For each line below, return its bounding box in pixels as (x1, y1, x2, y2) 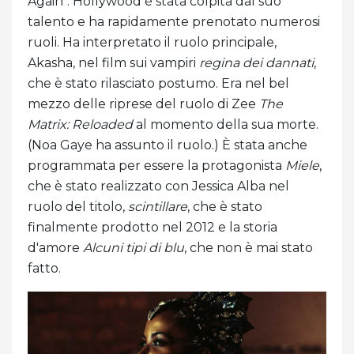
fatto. (28, 260, 61, 276)
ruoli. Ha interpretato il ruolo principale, (28, 34, 277, 50)
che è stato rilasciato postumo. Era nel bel (28, 75, 289, 91)
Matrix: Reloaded (28, 116, 133, 132)
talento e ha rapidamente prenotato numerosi (28, 13, 320, 29)
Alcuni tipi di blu (83, 239, 184, 255)
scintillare (128, 198, 187, 214)
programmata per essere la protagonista (28, 157, 285, 173)
